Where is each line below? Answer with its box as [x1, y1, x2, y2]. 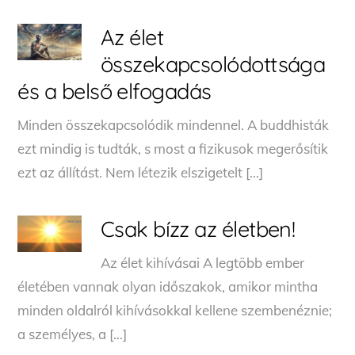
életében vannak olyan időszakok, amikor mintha [17, 277, 319, 295]
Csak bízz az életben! [100, 215, 296, 242]
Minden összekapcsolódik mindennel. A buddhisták [17, 116, 330, 133]
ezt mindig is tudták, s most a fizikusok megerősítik [17, 139, 329, 157]
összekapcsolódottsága [100, 50, 326, 78]
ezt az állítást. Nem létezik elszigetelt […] [17, 163, 264, 181]
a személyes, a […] [17, 325, 128, 342]
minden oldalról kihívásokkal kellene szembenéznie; [17, 301, 333, 319]
